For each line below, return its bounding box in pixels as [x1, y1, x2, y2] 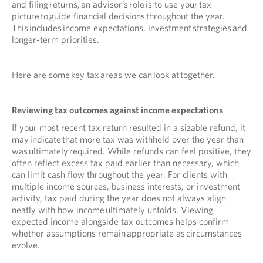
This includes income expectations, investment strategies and [12, 22, 247, 33]
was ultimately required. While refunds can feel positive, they [12, 146, 251, 157]
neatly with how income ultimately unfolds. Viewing [12, 204, 213, 215]
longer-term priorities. [12, 34, 102, 45]
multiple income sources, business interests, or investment [12, 181, 240, 192]
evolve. [12, 240, 43, 251]
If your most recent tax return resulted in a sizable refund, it [12, 122, 245, 133]
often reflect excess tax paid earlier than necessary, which [12, 157, 239, 168]
